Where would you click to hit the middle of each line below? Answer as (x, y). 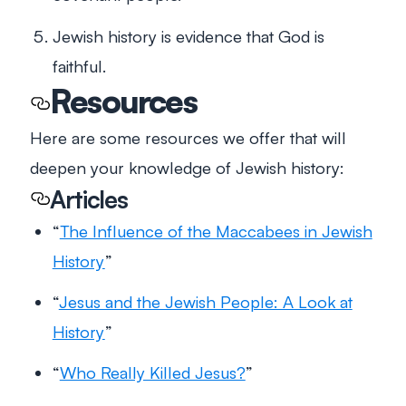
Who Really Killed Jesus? (152, 372)
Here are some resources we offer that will (188, 137)
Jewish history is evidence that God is (188, 35)
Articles (89, 198)
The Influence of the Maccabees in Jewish (216, 230)
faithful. (79, 65)
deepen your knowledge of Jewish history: (187, 167)
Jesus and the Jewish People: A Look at (205, 301)
